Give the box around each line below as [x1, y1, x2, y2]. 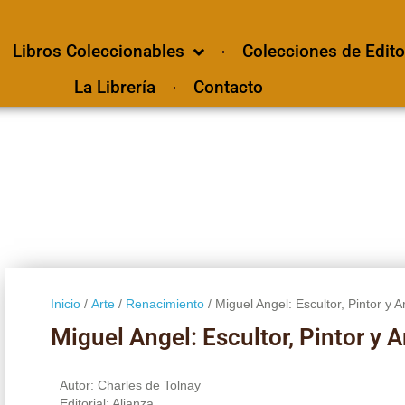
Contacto [193, 77, 263, 98]
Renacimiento [125, 296, 204, 311]
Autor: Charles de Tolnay [59, 377, 201, 392]
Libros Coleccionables [12, 41, 184, 61]
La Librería [73, 77, 155, 98]
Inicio [50, 296, 80, 311]
